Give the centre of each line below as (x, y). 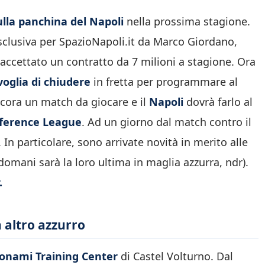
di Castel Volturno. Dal (175, 256)
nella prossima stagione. (187, 21)
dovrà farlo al (218, 101)
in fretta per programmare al (164, 81)
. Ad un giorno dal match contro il (167, 122)
